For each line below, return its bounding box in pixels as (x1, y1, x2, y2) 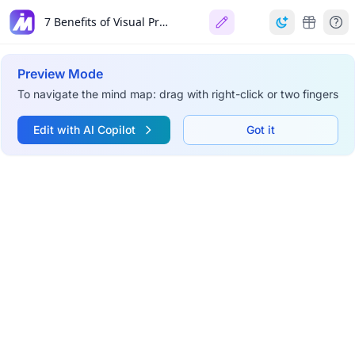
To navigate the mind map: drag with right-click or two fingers (17, 87, 338, 101)
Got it (246, 123, 275, 136)
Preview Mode (17, 66, 103, 82)
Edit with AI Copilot (32, 123, 136, 136)
